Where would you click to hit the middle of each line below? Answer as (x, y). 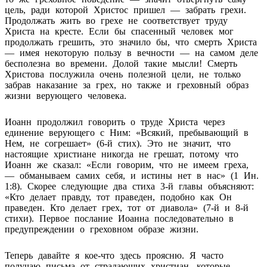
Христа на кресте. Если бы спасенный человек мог (119, 31)
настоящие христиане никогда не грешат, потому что (122, 154)
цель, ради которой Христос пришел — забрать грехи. (125, 10)
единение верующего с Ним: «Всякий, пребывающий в (127, 132)
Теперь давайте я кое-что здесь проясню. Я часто (114, 255)
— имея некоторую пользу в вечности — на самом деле (131, 52)
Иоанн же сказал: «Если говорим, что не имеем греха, (127, 164)
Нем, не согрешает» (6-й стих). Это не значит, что (118, 143)
